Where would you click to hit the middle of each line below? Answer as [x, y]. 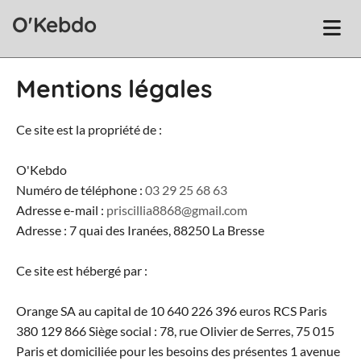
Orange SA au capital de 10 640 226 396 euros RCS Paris [172, 311]
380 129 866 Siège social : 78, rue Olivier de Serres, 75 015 [175, 331]
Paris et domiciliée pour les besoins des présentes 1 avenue [178, 351]
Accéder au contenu [64, 11]
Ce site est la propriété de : [89, 129]
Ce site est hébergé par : [82, 270]
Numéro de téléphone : [81, 190]
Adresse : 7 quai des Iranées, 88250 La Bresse [140, 230]
